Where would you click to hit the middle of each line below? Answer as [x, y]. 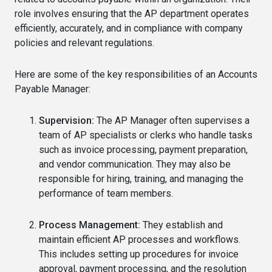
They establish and [182, 225]
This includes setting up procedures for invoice [139, 254]
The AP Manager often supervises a [172, 120]
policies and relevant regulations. [84, 42]
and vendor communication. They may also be [135, 164]
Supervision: [66, 120]
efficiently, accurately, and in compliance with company [129, 28]
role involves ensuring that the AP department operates [132, 13]
